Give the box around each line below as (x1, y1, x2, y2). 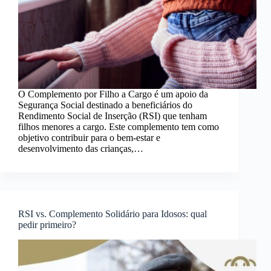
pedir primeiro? (18, 220, 76, 230)
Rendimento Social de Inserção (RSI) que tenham (18, 111, 207, 122)
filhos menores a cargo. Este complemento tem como (18, 122, 219, 132)
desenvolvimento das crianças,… (18, 143, 143, 154)
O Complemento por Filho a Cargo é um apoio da (18, 89, 208, 100)
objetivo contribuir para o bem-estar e (18, 132, 160, 143)
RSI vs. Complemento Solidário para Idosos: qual (18, 209, 207, 220)
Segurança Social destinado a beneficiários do (18, 100, 192, 111)
